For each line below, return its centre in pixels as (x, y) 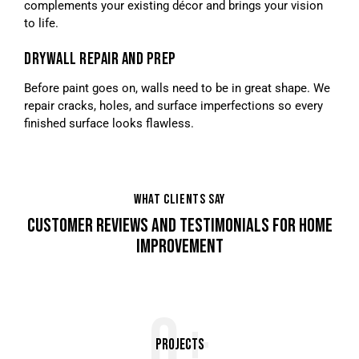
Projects (179, 345)
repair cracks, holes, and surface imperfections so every (173, 105)
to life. (41, 23)
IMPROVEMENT (179, 246)
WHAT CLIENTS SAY (179, 199)
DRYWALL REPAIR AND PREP (100, 58)
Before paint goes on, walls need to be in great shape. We (177, 88)
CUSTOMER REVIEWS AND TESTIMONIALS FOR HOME (179, 225)
